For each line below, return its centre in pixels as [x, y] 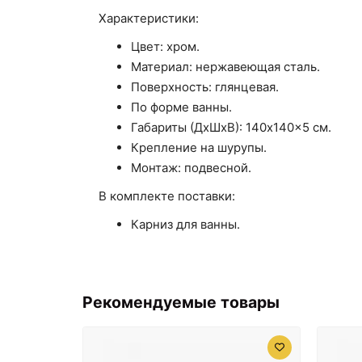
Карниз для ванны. [185, 224]
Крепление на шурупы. [199, 147]
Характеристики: [149, 18]
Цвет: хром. [165, 46]
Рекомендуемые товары [181, 302]
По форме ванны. [181, 107]
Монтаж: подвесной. [191, 167]
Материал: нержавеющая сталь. [225, 66]
